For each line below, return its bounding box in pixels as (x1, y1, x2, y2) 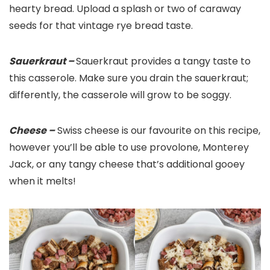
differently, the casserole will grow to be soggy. (9, 88, 231, 102)
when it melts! (9, 174, 76, 189)
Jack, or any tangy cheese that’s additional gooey (9, 157, 245, 172)
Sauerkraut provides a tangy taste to (76, 54, 251, 69)
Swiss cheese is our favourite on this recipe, (55, 124, 260, 138)
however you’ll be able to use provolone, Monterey (9, 140, 249, 155)
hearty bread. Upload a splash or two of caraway (9, 2, 241, 16)
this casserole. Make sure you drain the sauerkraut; (9, 71, 248, 86)
